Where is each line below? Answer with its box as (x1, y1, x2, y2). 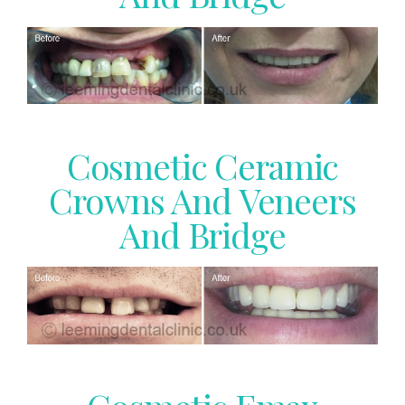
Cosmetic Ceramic (66, 141, 339, 189)
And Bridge (119, 210, 286, 258)
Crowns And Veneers (49, 175, 356, 223)
